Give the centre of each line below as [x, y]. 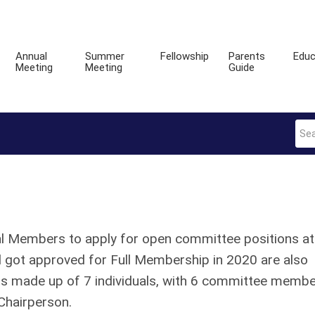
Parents [246, 56]
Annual [31, 56]
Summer [104, 56]
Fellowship [184, 56]
